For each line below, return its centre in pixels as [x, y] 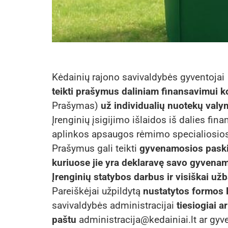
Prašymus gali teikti [96, 149]
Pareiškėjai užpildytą [97, 191]
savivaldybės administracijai [114, 206]
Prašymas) [76, 106]
